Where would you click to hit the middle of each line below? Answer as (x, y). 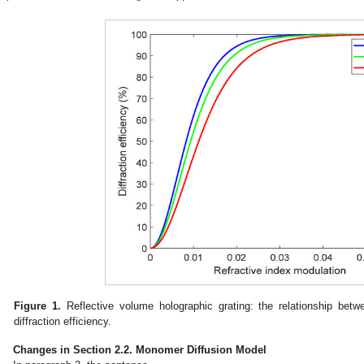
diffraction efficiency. (63, 321)
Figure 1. (38, 306)
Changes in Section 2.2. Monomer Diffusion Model (140, 349)
